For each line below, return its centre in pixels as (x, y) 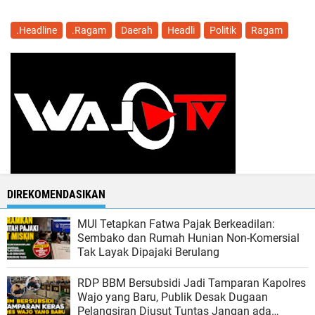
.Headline (37, 30)
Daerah (137, 30)
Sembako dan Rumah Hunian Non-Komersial (188, 238)
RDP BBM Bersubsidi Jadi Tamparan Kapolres (192, 283)
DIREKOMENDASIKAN (56, 194)
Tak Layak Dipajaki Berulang (148, 252)
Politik (223, 30)
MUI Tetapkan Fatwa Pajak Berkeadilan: (176, 224)
